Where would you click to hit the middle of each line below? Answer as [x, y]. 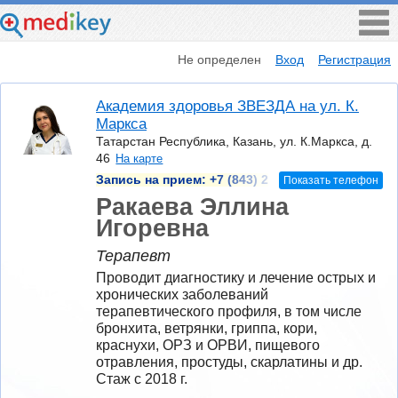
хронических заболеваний [182, 294]
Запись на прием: [153, 179]
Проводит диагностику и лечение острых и [236, 277]
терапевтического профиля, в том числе [229, 311]
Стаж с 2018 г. [142, 378]
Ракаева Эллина [192, 206]
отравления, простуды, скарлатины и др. [229, 362]
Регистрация [354, 59]
